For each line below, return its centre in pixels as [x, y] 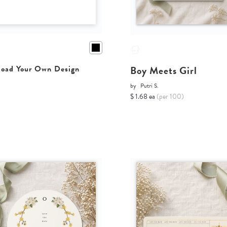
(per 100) [171, 97]
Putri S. [150, 86]
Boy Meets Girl [164, 71]
